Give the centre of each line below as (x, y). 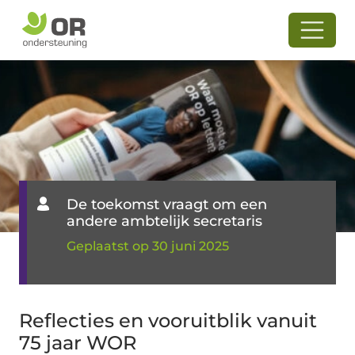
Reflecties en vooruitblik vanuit (168, 320)
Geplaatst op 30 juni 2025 (148, 246)
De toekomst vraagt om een (167, 204)
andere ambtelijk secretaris (164, 221)
